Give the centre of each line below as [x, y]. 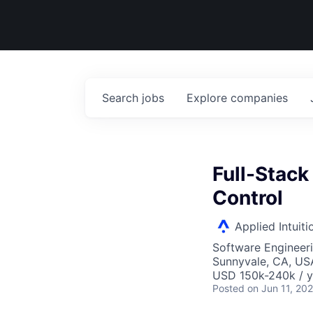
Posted [228, 288]
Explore [209, 98]
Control [248, 198]
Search [122, 98]
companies [259, 98]
